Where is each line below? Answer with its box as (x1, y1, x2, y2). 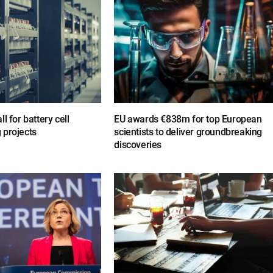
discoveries (114, 139, 161, 151)
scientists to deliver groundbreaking (114, 126, 262, 138)
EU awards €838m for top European (114, 113, 262, 126)
